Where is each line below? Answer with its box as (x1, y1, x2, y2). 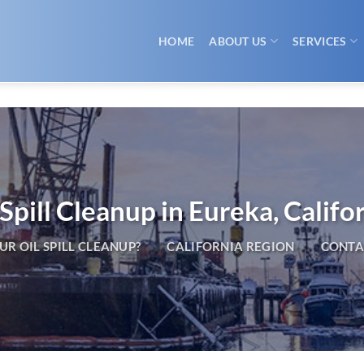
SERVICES (292, 33, 347, 48)
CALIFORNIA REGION (167, 239, 295, 253)
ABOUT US (209, 33, 267, 48)
